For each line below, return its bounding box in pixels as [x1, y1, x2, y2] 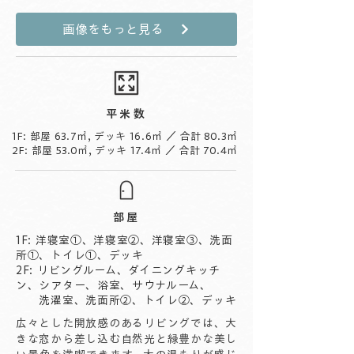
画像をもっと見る [62, 23, 164, 36]
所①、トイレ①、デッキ [16, 250, 144, 261]
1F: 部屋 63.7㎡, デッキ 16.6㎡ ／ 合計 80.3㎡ [12, 131, 239, 141]
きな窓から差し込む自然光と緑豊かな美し [16, 333, 237, 345]
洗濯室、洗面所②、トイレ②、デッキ [16, 295, 237, 306]
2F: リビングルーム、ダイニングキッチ [16, 265, 220, 276]
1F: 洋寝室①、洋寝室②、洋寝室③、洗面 [16, 235, 233, 246]
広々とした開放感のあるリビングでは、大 [16, 318, 237, 329]
